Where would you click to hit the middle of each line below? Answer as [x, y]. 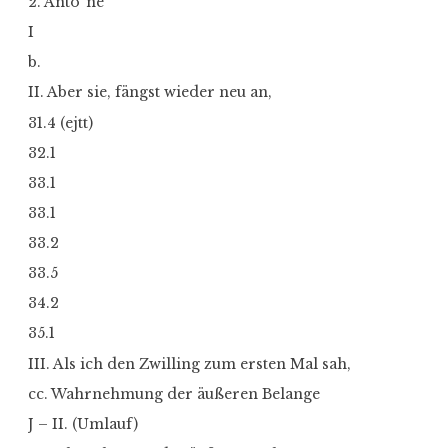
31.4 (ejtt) [60, 122]
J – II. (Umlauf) [83, 423]
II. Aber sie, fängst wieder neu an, [150, 92]
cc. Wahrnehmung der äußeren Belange [174, 393]
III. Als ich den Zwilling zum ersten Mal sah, [189, 363]
